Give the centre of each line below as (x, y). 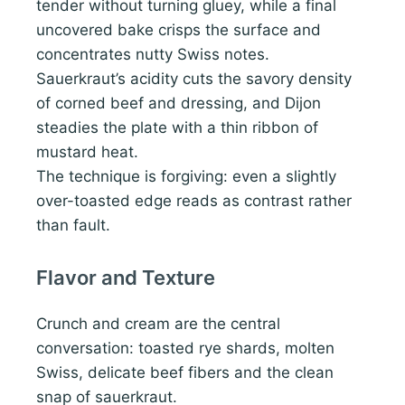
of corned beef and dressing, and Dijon (179, 104)
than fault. (73, 226)
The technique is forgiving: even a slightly (186, 177)
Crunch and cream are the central (158, 324)
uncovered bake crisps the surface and (179, 30)
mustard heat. (87, 152)
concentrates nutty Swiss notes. (153, 55)
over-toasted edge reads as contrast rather (194, 201)
